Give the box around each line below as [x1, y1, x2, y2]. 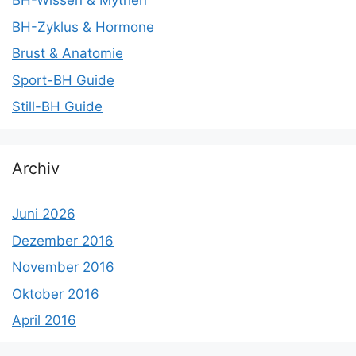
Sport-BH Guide [12, 72, 114, 88]
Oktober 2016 [12, 285, 99, 302]
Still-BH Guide [12, 99, 103, 114]
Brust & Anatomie [12, 45, 123, 61]
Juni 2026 [12, 206, 75, 222]
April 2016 [12, 312, 76, 328]
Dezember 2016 [12, 232, 114, 249]
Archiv [12, 159, 60, 178]
